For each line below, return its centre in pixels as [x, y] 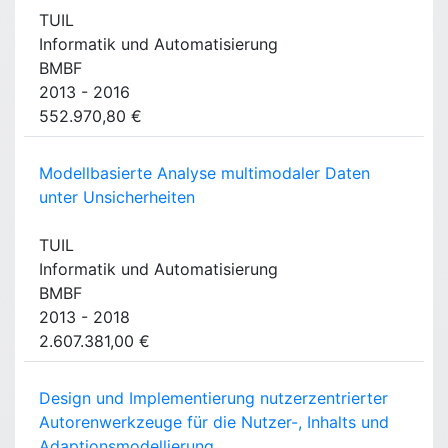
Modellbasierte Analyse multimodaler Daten [204, 173]
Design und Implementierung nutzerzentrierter [213, 398]
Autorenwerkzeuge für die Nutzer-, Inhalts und [214, 422]
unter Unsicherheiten [117, 197]
